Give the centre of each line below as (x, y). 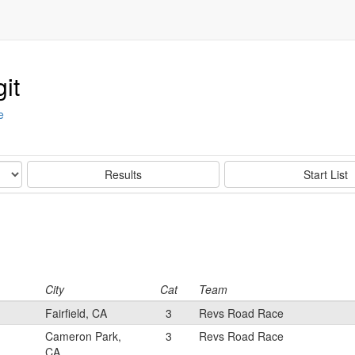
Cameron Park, (83, 336)
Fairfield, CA (76, 313)
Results (124, 174)
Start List (325, 174)
